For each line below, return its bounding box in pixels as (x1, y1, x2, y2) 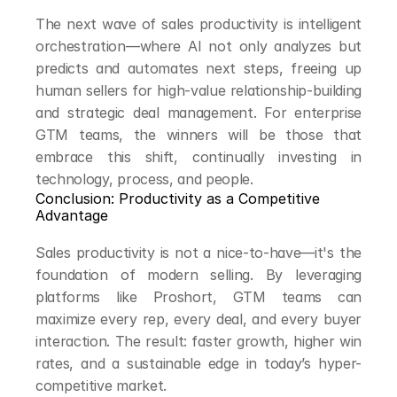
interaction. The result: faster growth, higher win (35, 332, 362, 350)
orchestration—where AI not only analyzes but (35, 37, 362, 55)
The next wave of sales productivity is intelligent (35, 15, 362, 33)
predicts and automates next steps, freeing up (35, 59, 362, 77)
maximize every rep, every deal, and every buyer (35, 310, 362, 328)
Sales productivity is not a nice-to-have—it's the (35, 244, 362, 261)
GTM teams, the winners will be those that (35, 126, 362, 144)
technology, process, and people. (35, 170, 253, 188)
